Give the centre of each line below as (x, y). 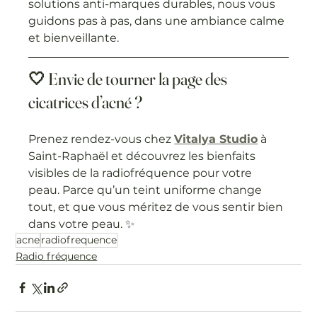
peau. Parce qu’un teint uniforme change (147, 190)
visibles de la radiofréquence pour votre (142, 173)
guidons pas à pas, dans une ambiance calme (158, 21)
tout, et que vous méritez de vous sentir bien (157, 207)
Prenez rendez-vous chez (102, 139)
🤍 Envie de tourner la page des (129, 79)
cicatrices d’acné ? (86, 102)
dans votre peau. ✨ (82, 224)
